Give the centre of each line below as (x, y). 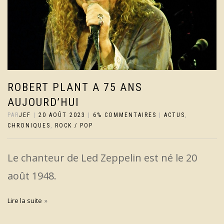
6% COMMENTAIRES (125, 115)
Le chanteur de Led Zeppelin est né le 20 (102, 158)
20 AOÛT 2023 (62, 115)
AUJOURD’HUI (43, 102)
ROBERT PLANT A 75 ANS (75, 87)
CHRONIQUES (29, 126)
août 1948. (32, 176)
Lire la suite (25, 201)
